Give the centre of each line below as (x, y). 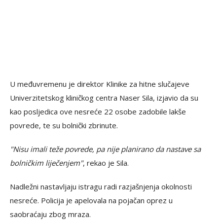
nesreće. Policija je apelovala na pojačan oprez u (91, 201)
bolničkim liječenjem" (46, 163)
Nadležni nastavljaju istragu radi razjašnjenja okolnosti (101, 187)
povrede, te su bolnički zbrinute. (64, 126)
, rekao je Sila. (106, 163)
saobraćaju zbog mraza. (50, 214)
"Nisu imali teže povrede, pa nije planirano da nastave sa (105, 149)
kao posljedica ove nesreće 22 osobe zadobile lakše (98, 112)
